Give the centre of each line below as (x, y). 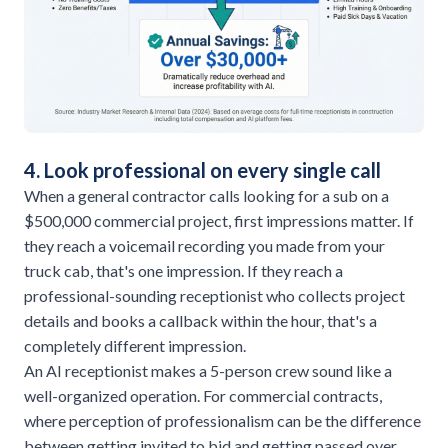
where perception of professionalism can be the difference (222, 420)
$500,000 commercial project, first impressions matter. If (219, 220)
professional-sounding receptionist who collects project (214, 295)
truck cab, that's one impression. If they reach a (183, 270)
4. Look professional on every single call (202, 169)
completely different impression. (135, 345)
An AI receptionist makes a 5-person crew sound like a (208, 370)
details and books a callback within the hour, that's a (200, 320)
